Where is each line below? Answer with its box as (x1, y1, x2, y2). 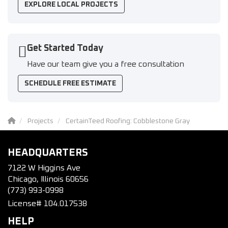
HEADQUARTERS (8, 148, 88, 158)
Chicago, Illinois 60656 (8, 175, 89, 183)
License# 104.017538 (8, 199, 87, 208)
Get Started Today (27, 44, 103, 53)
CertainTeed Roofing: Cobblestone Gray (66, 118, 190, 125)
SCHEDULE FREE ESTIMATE (24, 80, 116, 87)
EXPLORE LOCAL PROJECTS (24, 1, 118, 8)
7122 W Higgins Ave (8, 164, 80, 172)
